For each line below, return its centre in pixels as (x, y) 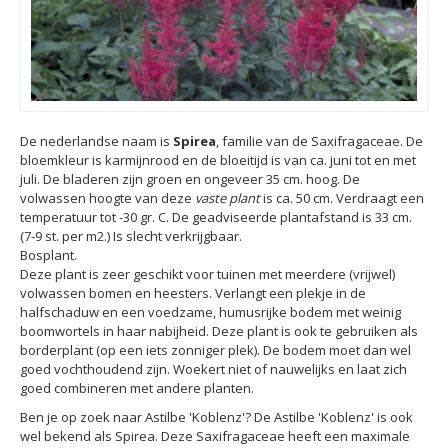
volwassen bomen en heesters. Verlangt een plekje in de (193, 293)
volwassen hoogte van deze (107, 198)
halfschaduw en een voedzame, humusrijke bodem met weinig (210, 312)
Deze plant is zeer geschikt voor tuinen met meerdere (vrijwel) (207, 274)
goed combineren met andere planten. (137, 388)
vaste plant (227, 198)
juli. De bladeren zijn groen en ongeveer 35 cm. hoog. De (190, 179)
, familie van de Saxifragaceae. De (319, 141)
